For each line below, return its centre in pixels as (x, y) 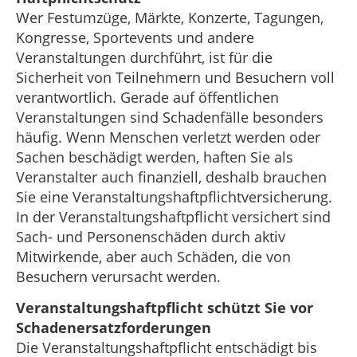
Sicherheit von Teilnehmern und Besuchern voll (175, 77)
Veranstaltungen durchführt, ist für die (144, 57)
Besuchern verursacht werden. (118, 277)
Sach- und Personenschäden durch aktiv (151, 237)
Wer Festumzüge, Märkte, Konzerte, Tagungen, (170, 18)
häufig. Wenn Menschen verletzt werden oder (168, 137)
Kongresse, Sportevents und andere (135, 37)
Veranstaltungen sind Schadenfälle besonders (170, 117)
